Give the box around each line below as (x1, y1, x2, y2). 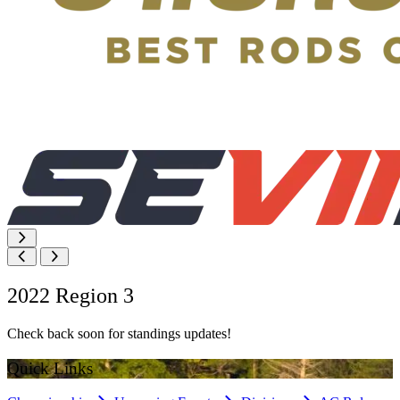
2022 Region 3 (7, 283, 134, 307)
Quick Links (7, 358, 93, 378)
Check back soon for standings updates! (7, 325, 231, 341)
